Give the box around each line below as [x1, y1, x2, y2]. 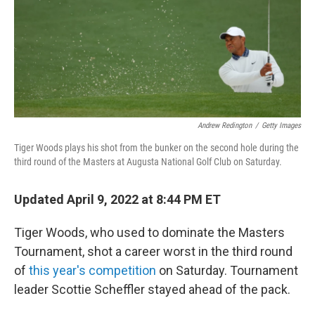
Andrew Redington [198, 121, 252, 130]
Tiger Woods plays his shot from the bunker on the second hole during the [14, 142, 299, 153]
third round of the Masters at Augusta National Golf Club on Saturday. [14, 156, 282, 167]
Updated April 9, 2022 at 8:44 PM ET [14, 192, 221, 207]
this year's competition [29, 263, 159, 278]
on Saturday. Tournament [159, 263, 298, 278]
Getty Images [262, 121, 301, 130]
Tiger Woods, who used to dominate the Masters [14, 225, 285, 240]
